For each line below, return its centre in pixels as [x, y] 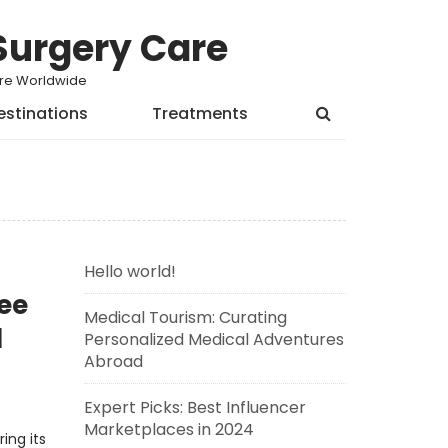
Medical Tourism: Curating [185, 317]
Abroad [113, 361]
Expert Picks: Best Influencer [194, 407]
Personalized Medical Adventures [213, 339]
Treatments [200, 113]
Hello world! [129, 271]
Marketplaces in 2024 [168, 429]
